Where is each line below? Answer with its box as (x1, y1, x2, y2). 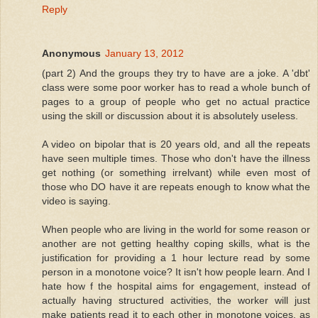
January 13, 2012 (105, 47, 184, 59)
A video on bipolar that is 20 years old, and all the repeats (42, 138, 310, 150)
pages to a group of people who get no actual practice (42, 95, 310, 107)
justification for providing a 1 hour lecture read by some (42, 251, 310, 263)
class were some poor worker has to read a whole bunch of (42, 81, 310, 93)
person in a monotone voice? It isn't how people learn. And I (42, 265, 310, 278)
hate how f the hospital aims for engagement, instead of (42, 280, 310, 292)
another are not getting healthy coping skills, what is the (42, 237, 310, 249)
